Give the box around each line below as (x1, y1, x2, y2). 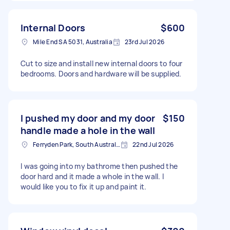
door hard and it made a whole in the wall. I (21, 171, 164, 181)
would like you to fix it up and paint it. (21, 181, 147, 191)
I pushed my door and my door (21, 111, 156, 124)
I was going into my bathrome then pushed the (21, 161, 178, 171)
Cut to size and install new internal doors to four (21, 58, 183, 68)
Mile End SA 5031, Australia (33, 37, 112, 46)
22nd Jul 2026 (132, 140, 174, 149)
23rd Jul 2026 (124, 37, 164, 46)
